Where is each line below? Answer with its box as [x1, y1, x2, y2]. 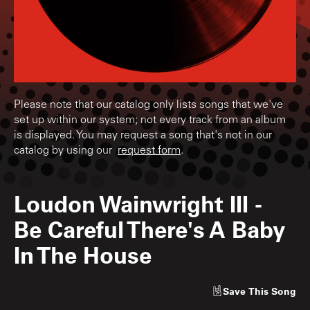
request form [118, 145, 181, 156]
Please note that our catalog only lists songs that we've [14, 99, 283, 111]
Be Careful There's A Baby [14, 213, 285, 244]
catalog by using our [14, 145, 118, 156]
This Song [248, 284, 296, 298]
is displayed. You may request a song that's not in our [14, 129, 272, 141]
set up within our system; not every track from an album [14, 114, 286, 126]
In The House [14, 239, 152, 269]
